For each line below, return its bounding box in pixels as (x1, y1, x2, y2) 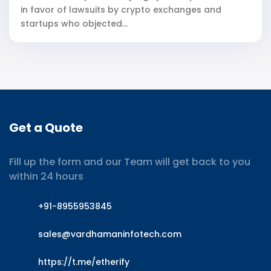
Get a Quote (9, 119, 83, 137)
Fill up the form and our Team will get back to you (9, 155, 250, 169)
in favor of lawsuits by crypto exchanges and (21, 4, 221, 16)
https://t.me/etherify (38, 256, 129, 269)
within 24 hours (9, 169, 83, 184)
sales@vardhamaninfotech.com (38, 228, 181, 241)
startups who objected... (21, 18, 128, 30)
